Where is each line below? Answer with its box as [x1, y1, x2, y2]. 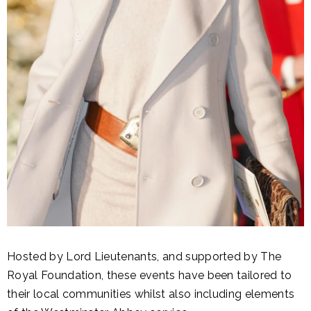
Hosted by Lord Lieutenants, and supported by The [7, 250, 282, 264]
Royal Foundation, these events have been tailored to [7, 269, 292, 283]
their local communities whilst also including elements [7, 287, 295, 301]
